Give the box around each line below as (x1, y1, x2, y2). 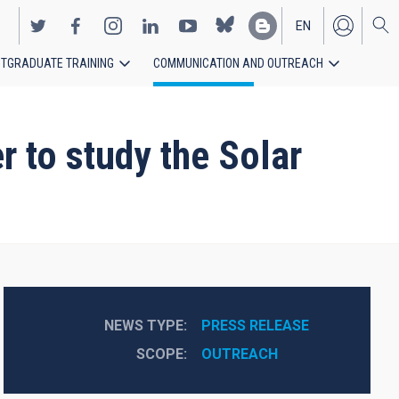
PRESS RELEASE (200, 317, 309, 334)
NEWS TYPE (103, 317, 183, 334)
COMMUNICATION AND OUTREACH (153, 56, 323, 70)
